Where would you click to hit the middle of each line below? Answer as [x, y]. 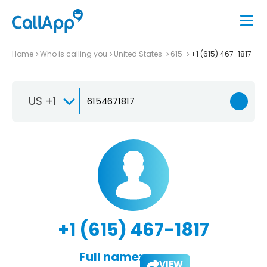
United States [139, 54]
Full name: [110, 257]
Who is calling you [74, 54]
